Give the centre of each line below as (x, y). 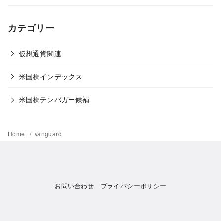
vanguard (48, 134)
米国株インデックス (51, 76)
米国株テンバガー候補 (54, 99)
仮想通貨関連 (40, 53)
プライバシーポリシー (133, 186)
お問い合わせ (74, 186)
